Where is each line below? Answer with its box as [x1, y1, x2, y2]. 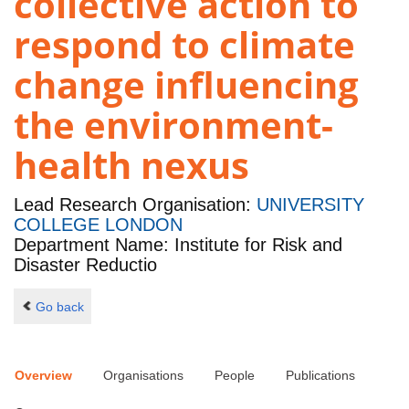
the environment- [14, 100, 333, 151]
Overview [15, 368, 72, 383]
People [215, 368, 255, 383]
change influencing [14, 59, 359, 110]
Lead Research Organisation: [14, 194, 257, 215]
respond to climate [14, 19, 355, 70]
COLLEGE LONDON [14, 215, 183, 236]
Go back [35, 299, 84, 314]
